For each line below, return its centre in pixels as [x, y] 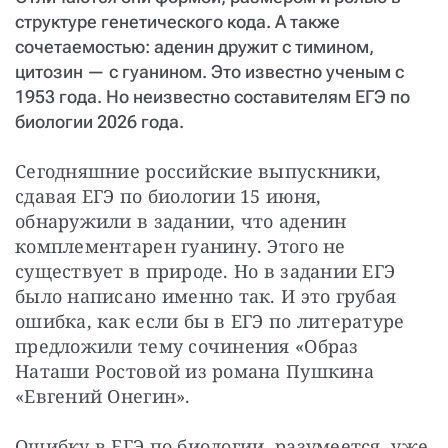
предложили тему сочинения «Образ [187, 345]
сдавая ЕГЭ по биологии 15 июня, [168, 195]
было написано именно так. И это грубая [206, 295]
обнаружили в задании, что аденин [181, 220]
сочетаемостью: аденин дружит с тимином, [194, 46]
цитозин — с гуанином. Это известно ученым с [209, 71]
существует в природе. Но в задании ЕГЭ [205, 270]
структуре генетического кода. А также [177, 21]
